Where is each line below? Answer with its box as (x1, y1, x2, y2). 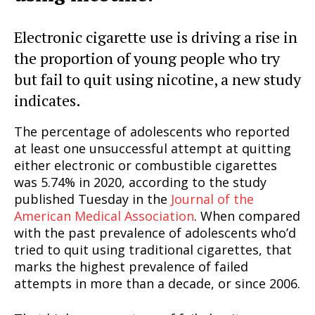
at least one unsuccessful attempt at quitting (14, 140, 291, 157)
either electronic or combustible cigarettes (14, 157, 277, 174)
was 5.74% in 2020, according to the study (14, 174, 266, 191)
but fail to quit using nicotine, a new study (14, 69, 301, 90)
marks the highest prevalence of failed (14, 258, 248, 276)
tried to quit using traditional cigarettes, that (14, 241, 292, 259)
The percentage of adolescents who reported (14, 123, 290, 141)
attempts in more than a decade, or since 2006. (14, 275, 300, 292)
